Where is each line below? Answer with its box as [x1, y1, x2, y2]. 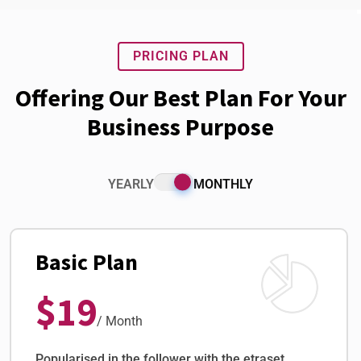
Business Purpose [87, 111, 274, 143]
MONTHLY [193, 176, 253, 193]
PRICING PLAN [132, 48, 229, 64]
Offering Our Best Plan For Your [15, 82, 346, 114]
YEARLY [108, 176, 154, 193]
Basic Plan [35, 247, 138, 277]
